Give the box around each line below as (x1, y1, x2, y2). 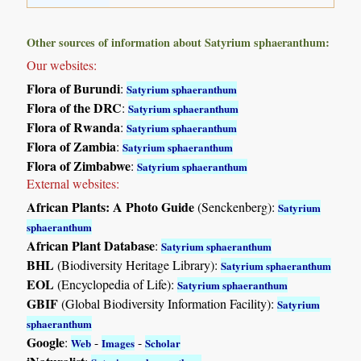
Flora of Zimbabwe (27, 156, 131, 175)
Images (102, 334, 135, 351)
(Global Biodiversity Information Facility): (58, 294, 278, 312)
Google (27, 332, 65, 351)
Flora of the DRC (27, 98, 122, 117)
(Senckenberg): (194, 197, 279, 215)
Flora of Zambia (27, 136, 117, 156)
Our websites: (27, 56, 98, 73)
